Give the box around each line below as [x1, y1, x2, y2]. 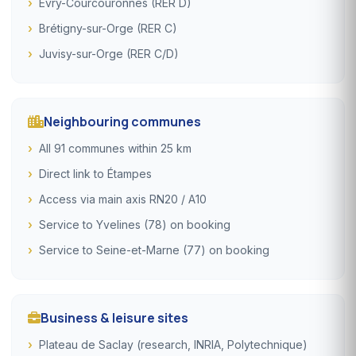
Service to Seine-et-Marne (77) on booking [39, 242, 269, 257]
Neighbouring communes [44, 112, 201, 130]
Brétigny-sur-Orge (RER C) [39, 21, 177, 35]
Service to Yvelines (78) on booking [39, 217, 230, 231]
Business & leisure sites [41, 308, 188, 327]
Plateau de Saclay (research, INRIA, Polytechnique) [39, 337, 308, 351]
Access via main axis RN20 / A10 [39, 192, 207, 206]
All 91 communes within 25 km [39, 141, 192, 155]
